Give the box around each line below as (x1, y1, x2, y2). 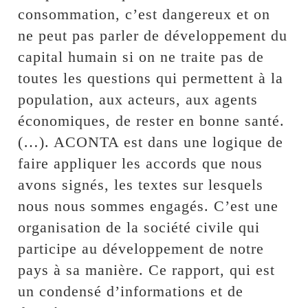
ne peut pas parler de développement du (18, 26, 288, 44)
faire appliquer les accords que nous (18, 154, 263, 172)
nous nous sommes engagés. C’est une (18, 197, 279, 214)
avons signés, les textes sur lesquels (18, 175, 264, 193)
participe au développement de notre (18, 239, 265, 257)
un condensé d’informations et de (18, 282, 244, 300)
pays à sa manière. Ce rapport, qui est (18, 261, 276, 278)
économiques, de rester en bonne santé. (18, 111, 285, 129)
